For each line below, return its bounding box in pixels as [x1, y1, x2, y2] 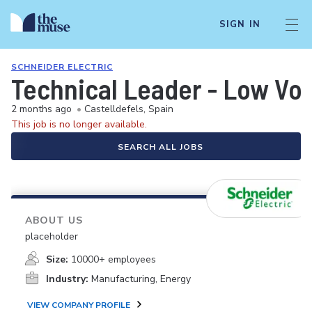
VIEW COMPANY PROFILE [27, 299, 130, 311]
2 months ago [11, 102, 72, 116]
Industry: [46, 272, 88, 286]
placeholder [25, 230, 78, 243]
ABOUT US [25, 214, 83, 227]
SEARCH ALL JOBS [117, 141, 203, 153]
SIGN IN [219, 18, 260, 31]
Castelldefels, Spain [84, 102, 173, 116]
